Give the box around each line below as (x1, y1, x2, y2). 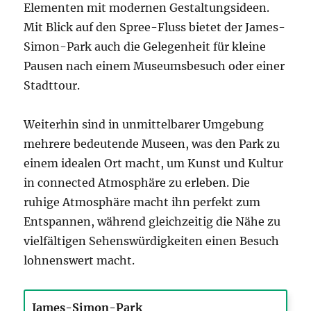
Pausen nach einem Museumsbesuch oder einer (24, 59, 285, 74)
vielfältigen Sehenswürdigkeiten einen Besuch (24, 234, 280, 249)
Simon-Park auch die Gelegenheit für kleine (24, 40, 267, 54)
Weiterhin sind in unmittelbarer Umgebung (24, 117, 264, 132)
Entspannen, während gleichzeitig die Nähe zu (24, 215, 281, 229)
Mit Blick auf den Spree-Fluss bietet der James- (24, 20, 286, 35)
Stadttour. (24, 78, 81, 93)
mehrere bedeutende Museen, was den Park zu (24, 137, 280, 151)
